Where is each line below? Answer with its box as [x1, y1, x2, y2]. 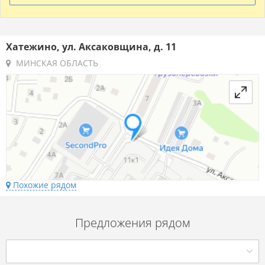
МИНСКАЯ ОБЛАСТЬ [14, 57, 98, 69]
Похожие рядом [11, 179, 76, 191]
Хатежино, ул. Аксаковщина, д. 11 [6, 40, 176, 54]
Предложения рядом [75, 215, 190, 231]
